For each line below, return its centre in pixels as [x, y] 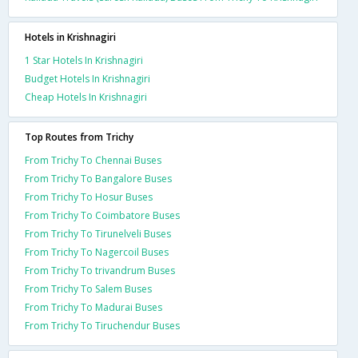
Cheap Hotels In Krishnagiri [86, 97]
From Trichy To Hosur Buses [89, 197]
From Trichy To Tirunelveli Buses [98, 233]
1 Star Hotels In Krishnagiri [84, 60]
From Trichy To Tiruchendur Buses [102, 325]
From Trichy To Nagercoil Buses [97, 252]
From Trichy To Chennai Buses [93, 160]
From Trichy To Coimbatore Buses [102, 215]
